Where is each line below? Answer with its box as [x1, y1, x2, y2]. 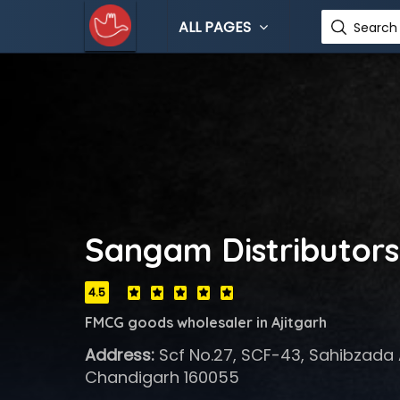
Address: [84, 344, 154, 366]
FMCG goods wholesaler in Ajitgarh [84, 313, 327, 331]
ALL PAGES [178, 17, 254, 37]
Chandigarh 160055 [84, 366, 239, 388]
